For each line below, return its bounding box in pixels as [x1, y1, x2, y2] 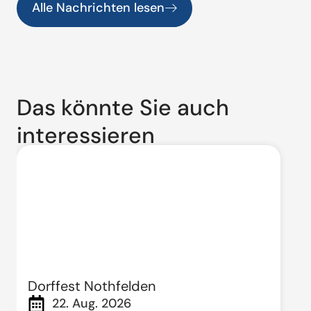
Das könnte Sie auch [17, 93, 229, 123]
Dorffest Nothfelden [28, 277, 155, 296]
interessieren [17, 121, 155, 151]
